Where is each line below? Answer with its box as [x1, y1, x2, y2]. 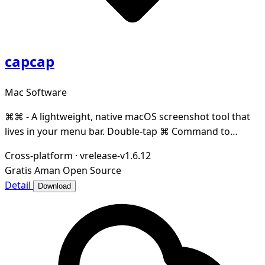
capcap [5, 51, 54, 72]
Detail [5, 179, 33, 192]
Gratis [5, 164, 32, 177]
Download [38, 182, 71, 191]
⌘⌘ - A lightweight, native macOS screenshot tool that [5, 110, 250, 124]
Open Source [63, 164, 121, 177]
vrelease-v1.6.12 [80, 149, 151, 163]
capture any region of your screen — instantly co [5, 140, 223, 153]
